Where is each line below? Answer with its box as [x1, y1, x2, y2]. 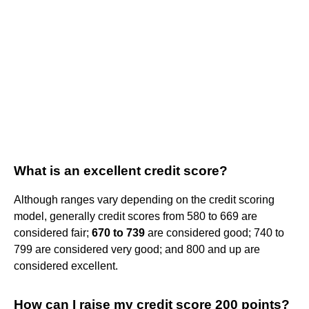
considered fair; [14, 226, 92, 239]
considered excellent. [14, 259, 118, 272]
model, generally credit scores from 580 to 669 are [14, 210, 257, 222]
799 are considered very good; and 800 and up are [14, 243, 260, 255]
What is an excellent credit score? [14, 163, 228, 178]
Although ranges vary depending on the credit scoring [14, 193, 275, 206]
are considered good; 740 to [145, 226, 284, 239]
